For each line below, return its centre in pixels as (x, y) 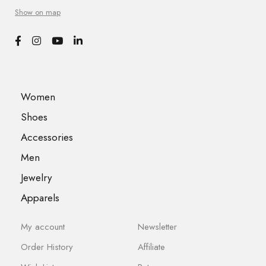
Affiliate (151, 247)
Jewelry (36, 177)
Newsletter (157, 227)
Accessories (47, 137)
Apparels (40, 197)
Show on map (38, 12)
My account (43, 227)
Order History (47, 247)
